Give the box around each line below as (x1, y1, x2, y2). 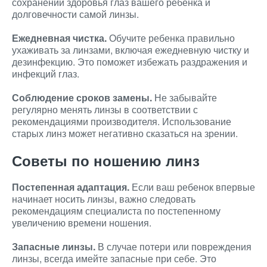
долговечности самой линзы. (12, 7, 139, 21)
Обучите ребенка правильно (107, 31, 235, 45)
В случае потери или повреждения (95, 240, 252, 253)
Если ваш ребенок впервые (129, 180, 255, 194)
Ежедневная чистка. (12, 31, 107, 45)
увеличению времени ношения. (12, 216, 151, 229)
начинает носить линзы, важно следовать (12, 192, 195, 206)
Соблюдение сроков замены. (12, 91, 152, 104)
